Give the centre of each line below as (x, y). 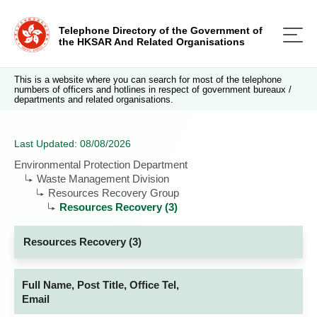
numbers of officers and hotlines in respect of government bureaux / (153, 90)
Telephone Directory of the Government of (161, 30)
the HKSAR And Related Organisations (152, 42)
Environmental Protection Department (101, 165)
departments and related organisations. (94, 99)
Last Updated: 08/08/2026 (73, 144)
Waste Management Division (103, 179)
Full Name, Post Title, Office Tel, (100, 285)
